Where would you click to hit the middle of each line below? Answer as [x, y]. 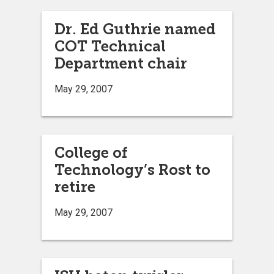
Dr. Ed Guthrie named [135, 29]
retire [75, 187]
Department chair [121, 63]
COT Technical [110, 46]
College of [91, 152]
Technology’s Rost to [132, 169]
